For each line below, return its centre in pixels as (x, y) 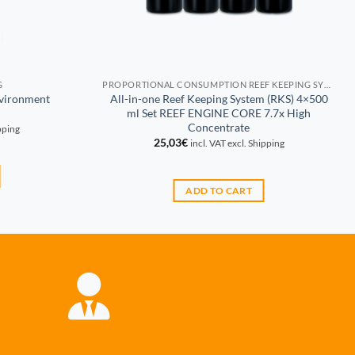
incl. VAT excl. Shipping (237, 143)
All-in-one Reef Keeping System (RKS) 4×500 (219, 98)
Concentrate (219, 127)
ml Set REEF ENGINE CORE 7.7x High (219, 113)
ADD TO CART (219, 191)
